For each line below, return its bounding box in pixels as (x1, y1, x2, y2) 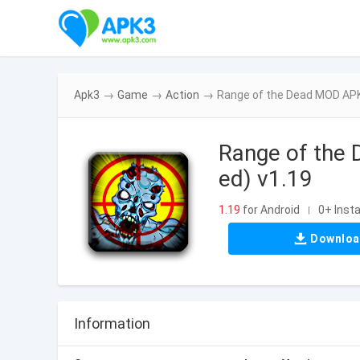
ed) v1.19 (219, 166, 313, 193)
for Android (240, 202, 300, 216)
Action (166, 88, 199, 101)
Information (74, 315, 150, 332)
